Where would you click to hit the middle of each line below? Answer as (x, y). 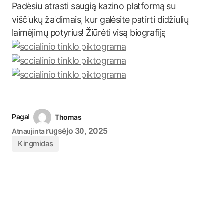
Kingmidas (35, 144)
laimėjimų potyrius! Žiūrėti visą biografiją (89, 32)
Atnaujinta (28, 131)
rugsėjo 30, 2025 (77, 131)
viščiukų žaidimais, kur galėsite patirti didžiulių (100, 19)
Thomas (68, 117)
